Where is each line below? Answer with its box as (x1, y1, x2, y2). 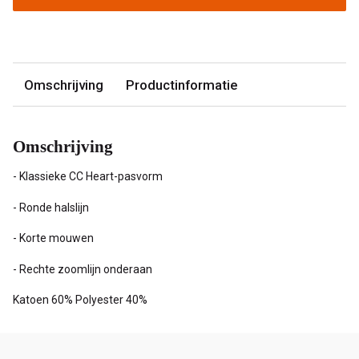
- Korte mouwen (13, 232, 94, 245)
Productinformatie (126, 76, 237, 93)
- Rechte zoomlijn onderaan (13, 262, 152, 276)
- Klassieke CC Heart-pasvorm (13, 170, 163, 184)
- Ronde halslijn (13, 200, 89, 214)
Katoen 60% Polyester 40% (13, 293, 147, 307)
